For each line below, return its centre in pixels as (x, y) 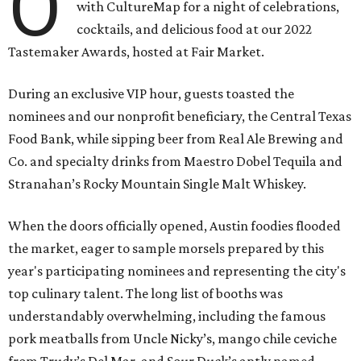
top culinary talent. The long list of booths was (145, 293)
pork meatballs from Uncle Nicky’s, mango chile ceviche (172, 338)
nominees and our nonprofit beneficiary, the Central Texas (180, 116)
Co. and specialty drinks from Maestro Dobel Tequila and (175, 161)
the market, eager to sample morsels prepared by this (166, 248)
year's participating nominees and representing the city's (177, 270)
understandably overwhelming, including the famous (167, 315)
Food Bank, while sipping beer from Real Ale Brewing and (176, 138)
